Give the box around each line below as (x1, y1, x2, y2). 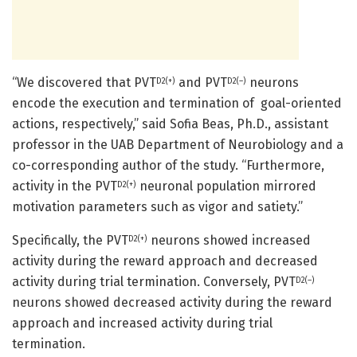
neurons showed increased (147, 232, 311, 248)
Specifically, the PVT (12, 232, 128, 248)
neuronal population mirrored (136, 178, 316, 194)
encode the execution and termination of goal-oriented (12, 95, 342, 111)
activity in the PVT (12, 178, 117, 194)
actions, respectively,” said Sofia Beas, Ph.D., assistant (12, 116, 328, 131)
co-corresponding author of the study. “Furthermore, (12, 157, 324, 173)
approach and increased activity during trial (12, 315, 273, 331)
